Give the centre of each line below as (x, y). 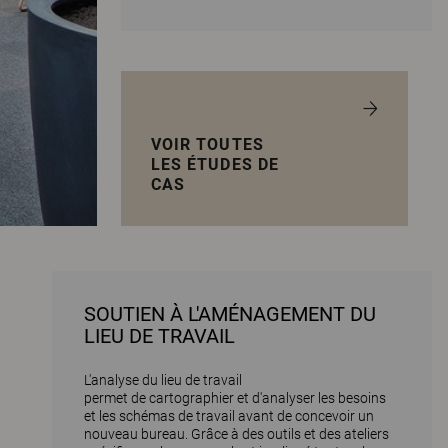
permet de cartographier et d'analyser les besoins (234, 398)
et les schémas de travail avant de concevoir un (228, 416)
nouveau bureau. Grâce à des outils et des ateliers (236, 434)
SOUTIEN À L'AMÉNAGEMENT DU (229, 314)
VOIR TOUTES (207, 145)
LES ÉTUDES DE (215, 165)
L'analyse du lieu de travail (162, 380)
